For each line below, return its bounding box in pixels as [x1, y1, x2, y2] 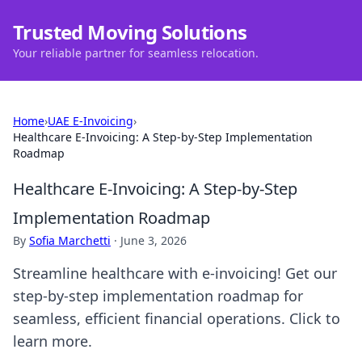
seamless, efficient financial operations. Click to [13, 309, 340, 328]
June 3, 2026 [120, 233, 187, 248]
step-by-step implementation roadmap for [13, 286, 303, 305]
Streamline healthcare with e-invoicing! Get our [13, 263, 337, 283]
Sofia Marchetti [29, 233, 111, 248]
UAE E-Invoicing [48, 113, 133, 128]
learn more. [13, 331, 92, 351]
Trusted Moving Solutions [13, 19, 247, 45]
